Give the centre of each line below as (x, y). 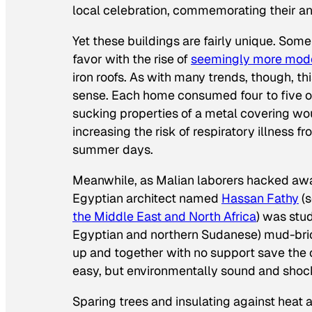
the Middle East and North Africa (164, 216)
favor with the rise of (132, 58)
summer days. (113, 149)
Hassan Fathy (260, 198)
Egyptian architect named (147, 198)
